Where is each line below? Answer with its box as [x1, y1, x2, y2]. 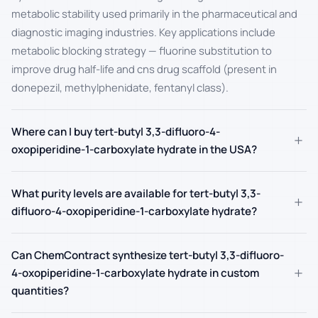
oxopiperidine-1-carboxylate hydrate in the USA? [11, 142, 257, 158]
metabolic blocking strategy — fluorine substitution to [11, 43, 272, 58]
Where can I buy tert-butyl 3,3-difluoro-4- [11, 124, 220, 140]
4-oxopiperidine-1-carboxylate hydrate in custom [11, 265, 259, 281]
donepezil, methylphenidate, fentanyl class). [11, 80, 229, 95]
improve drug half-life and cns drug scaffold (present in [11, 62, 277, 77]
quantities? [11, 283, 69, 299]
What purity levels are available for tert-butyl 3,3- [11, 186, 261, 202]
